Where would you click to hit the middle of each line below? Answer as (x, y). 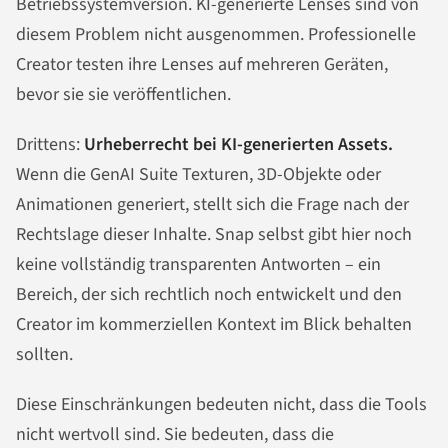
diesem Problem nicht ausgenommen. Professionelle (216, 35)
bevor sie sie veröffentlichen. (123, 95)
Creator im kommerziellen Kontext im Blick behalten (214, 325)
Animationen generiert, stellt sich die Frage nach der (212, 205)
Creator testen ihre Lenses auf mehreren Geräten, (202, 65)
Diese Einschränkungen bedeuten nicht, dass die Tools (221, 404)
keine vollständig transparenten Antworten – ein (198, 265)
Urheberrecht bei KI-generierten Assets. (238, 145)
